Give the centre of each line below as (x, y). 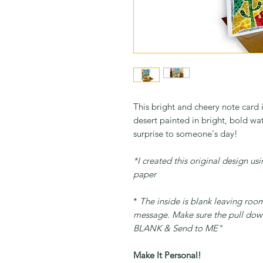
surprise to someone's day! (186, 134)
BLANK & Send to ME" (178, 228)
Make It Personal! (167, 255)
